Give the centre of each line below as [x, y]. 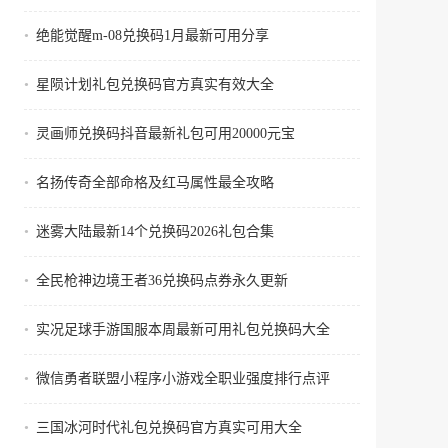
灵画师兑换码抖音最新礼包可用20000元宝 [165, 133]
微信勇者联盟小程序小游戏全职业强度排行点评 [183, 378]
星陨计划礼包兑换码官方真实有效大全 [155, 84]
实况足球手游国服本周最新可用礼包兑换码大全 [183, 329]
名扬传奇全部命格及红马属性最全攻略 [155, 182]
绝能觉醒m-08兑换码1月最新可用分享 [152, 35]
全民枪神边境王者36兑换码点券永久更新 [162, 280]
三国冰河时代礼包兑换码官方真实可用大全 [169, 427]
